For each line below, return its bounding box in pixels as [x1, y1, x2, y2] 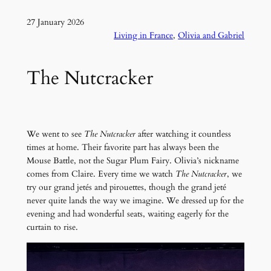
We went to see [26, 128, 84, 140]
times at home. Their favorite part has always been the [26, 141, 219, 153]
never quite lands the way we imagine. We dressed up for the [26, 194, 244, 206]
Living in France [114, 29, 174, 41]
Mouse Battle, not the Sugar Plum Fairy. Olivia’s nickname [26, 154, 239, 166]
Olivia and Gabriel [178, 29, 245, 41]
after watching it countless [135, 128, 231, 140]
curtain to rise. [26, 221, 78, 233]
